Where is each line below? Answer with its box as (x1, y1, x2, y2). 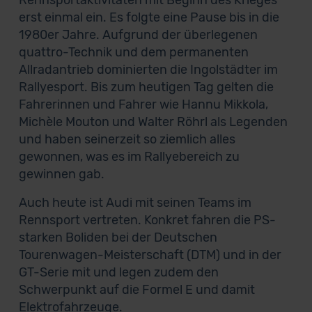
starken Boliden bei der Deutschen (18, 230, 217, 245)
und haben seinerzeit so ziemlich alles (18, 132, 235, 147)
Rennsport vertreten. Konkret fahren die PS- (18, 212, 276, 228)
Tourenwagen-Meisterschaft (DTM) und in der (18, 247, 281, 263)
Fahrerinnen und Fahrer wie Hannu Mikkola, (18, 97, 268, 112)
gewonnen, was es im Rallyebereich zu (18, 149, 240, 164)
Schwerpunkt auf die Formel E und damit (18, 282, 255, 297)
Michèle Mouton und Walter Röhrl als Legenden (18, 114, 288, 130)
